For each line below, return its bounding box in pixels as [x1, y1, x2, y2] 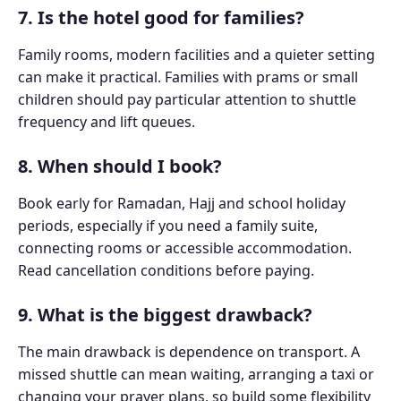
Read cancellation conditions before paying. [18, 260, 314, 281]
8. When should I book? [18, 154, 222, 179]
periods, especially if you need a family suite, [18, 216, 318, 236]
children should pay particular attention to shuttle [18, 90, 356, 110]
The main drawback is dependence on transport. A [18, 341, 360, 362]
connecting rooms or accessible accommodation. [18, 238, 352, 259]
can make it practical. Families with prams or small [18, 67, 358, 88]
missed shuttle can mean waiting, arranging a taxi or [18, 363, 374, 384]
